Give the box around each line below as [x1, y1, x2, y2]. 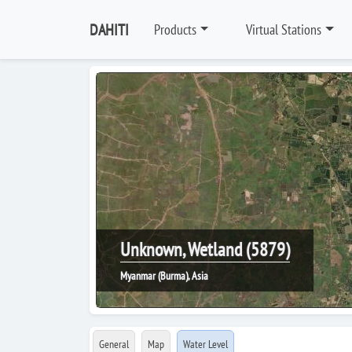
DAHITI [90, 19, 129, 40]
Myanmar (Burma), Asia [120, 269, 208, 283]
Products [154, 20, 196, 38]
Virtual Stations [246, 20, 322, 38]
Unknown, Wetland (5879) [120, 237, 290, 262]
